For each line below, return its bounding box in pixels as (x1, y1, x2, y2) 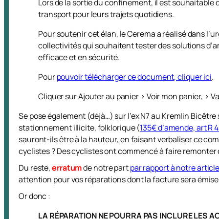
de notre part (82, 162, 130, 173)
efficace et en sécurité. (38, 52, 120, 63)
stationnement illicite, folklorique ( (19, 122, 140, 133)
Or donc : (19, 191, 51, 201)
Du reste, (19, 162, 52, 173)
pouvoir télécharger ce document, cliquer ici (56, 71, 212, 82)
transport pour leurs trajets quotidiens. (38, 9, 174, 20)
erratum (52, 162, 82, 173)
